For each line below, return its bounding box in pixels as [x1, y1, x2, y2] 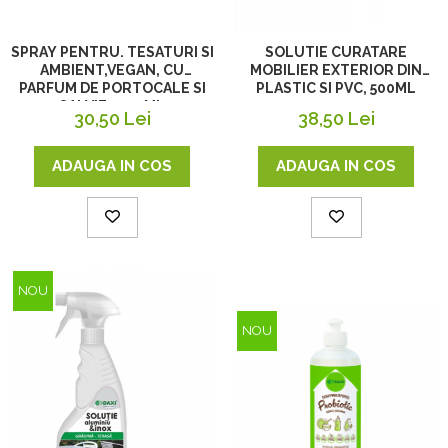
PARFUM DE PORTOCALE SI [18, 80, 206, 97]
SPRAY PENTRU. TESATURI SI [10, 44, 214, 61]
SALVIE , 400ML [59, 98, 165, 115]
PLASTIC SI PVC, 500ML [256, 80, 416, 97]
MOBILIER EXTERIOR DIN [250, 62, 422, 79]
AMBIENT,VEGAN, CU [40, 62, 184, 79]
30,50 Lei [73, 108, 151, 130]
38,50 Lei [297, 108, 375, 130]
